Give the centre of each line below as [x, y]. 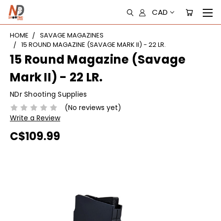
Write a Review [35, 118]
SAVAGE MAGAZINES [72, 35]
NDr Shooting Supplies [49, 94]
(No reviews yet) [93, 107]
